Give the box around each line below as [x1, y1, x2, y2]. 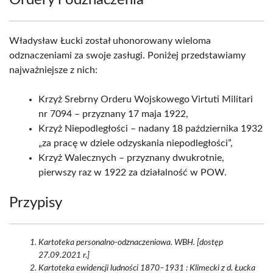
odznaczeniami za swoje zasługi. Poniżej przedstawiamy [9, 51, 246, 60]
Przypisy [9, 196, 62, 210]
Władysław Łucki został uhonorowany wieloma [9, 36, 211, 46]
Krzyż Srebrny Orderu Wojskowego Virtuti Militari [38, 94, 253, 104]
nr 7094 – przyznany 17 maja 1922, [38, 109, 188, 119]
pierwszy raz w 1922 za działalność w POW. [38, 168, 227, 177]
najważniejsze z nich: [9, 65, 97, 75]
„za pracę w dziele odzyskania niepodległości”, [38, 138, 233, 148]
